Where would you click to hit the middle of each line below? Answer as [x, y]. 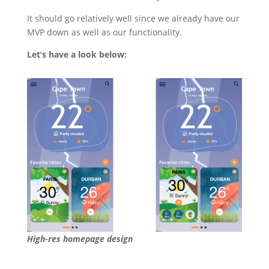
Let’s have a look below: [78, 55]
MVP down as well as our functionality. [105, 32]
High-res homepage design [80, 238]
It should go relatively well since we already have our [133, 19]
